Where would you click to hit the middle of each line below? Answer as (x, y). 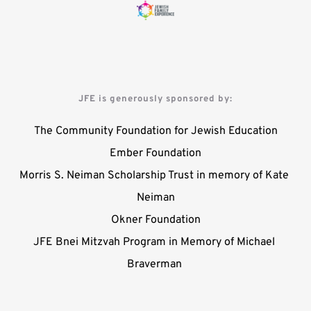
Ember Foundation (155, 153)
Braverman (155, 264)
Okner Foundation (155, 220)
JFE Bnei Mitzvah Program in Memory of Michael (154, 242)
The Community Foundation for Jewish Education (155, 131)
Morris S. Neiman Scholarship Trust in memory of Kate (154, 175)
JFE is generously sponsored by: (155, 99)
